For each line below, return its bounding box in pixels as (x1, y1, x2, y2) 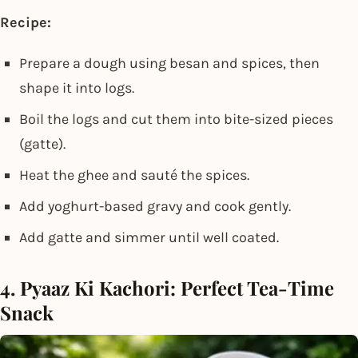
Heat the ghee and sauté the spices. (19, 165, 249, 184)
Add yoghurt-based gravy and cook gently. (19, 197, 291, 215)
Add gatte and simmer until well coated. (19, 228, 279, 246)
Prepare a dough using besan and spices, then (19, 54, 320, 72)
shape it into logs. (19, 78, 134, 97)
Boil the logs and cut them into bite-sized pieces (19, 109, 333, 128)
